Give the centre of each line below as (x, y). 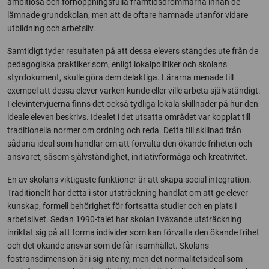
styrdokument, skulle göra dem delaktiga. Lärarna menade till (120, 77)
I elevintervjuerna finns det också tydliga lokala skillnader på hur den (133, 104)
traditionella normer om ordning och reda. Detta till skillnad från (124, 130)
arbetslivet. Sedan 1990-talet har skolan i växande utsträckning (124, 219)
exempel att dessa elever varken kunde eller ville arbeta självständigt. (134, 91)
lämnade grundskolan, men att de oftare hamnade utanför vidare (128, 15)
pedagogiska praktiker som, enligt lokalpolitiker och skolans (117, 64)
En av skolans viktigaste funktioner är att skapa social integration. (129, 180)
